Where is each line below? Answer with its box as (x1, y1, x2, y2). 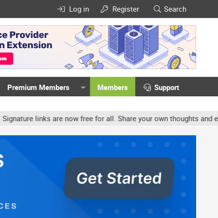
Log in (69, 4, 89, 14)
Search (164, 4, 186, 14)
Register (112, 4, 140, 14)
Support (154, 82, 180, 92)
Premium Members (7, 82, 70, 92)
